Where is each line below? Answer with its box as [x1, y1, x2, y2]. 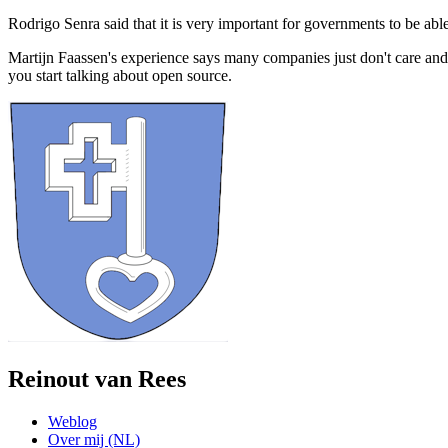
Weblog [48, 412, 97, 430]
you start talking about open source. [8, 66, 232, 84]
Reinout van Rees [8, 365, 186, 392]
